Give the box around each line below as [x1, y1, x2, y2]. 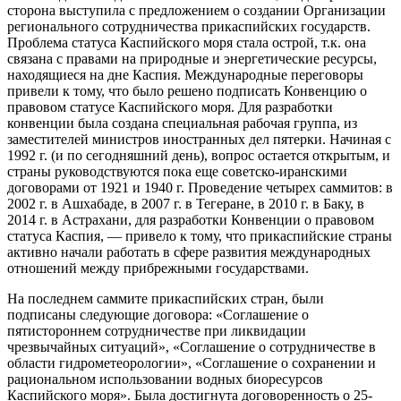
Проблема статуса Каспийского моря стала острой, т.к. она [7, 34, 366, 50]
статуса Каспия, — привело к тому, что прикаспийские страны [7, 227, 392, 243]
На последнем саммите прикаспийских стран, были [7, 290, 324, 306]
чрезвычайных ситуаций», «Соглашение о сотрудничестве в [7, 338, 376, 354]
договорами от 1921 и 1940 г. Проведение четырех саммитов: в [7, 179, 393, 195]
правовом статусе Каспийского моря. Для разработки [7, 98, 333, 115]
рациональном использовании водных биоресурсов [7, 371, 323, 387]
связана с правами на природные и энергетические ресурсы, [7, 50, 377, 66]
